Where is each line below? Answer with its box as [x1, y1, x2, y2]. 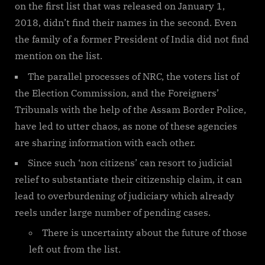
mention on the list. [15, 50, 102, 62]
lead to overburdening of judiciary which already [15, 189, 234, 202]
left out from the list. [29, 243, 121, 256]
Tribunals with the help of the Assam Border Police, [15, 103, 246, 115]
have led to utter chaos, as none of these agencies [15, 119, 237, 132]
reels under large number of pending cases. [15, 206, 211, 218]
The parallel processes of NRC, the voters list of [28, 70, 239, 82]
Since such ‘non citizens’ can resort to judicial [28, 156, 232, 169]
